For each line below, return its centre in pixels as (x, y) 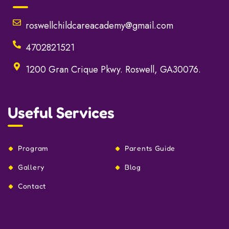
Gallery (31, 167)
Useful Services (61, 113)
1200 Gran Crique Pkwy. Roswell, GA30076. (113, 69)
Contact (32, 186)
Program (33, 148)
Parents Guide (150, 148)
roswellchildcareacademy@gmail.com (99, 25)
